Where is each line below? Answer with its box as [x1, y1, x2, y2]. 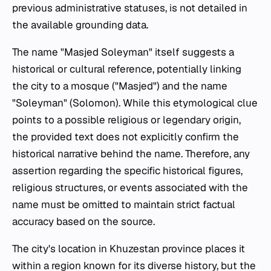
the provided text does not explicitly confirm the [12, 130, 239, 144]
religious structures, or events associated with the [12, 181, 248, 195]
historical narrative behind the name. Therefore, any [12, 147, 250, 161]
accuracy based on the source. [12, 215, 155, 229]
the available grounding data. [12, 18, 148, 32]
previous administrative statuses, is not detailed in [12, 1, 247, 15]
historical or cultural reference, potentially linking [12, 62, 241, 76]
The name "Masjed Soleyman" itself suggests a [12, 45, 234, 59]
